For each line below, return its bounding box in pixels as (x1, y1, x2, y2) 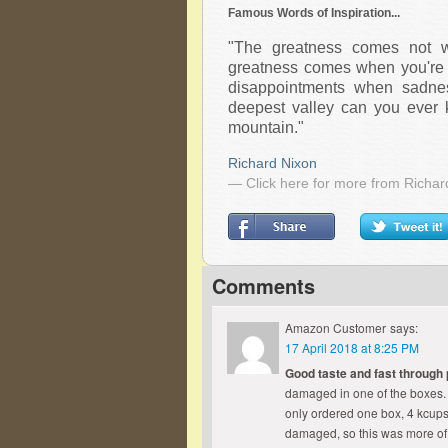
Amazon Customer (285, 319, 386, 336)
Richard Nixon (228, 155, 317, 171)
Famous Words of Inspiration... (228, 6, 400, 20)
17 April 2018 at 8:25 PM (285, 339, 419, 356)
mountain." (228, 119, 304, 136)
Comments (212, 271, 315, 300)
